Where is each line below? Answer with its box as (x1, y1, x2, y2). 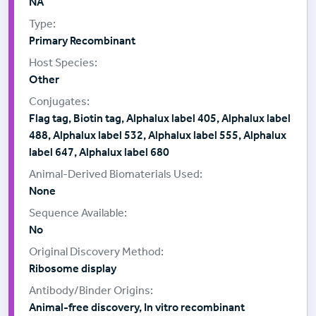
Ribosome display (29, 262, 116, 276)
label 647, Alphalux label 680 (29, 145, 169, 159)
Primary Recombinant (29, 34, 135, 48)
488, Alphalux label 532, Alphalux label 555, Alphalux (29, 128, 286, 142)
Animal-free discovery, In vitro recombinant (29, 300, 245, 315)
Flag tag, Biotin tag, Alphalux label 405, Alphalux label (29, 111, 291, 126)
